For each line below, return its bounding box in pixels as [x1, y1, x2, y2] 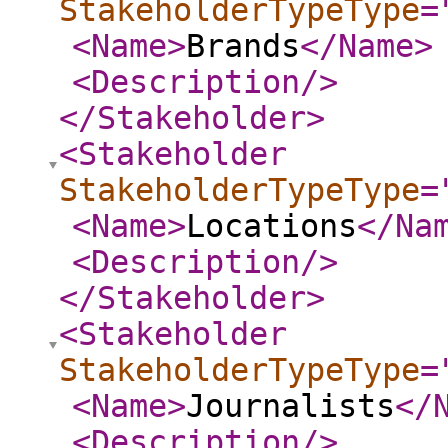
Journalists [186, 388, 395, 424]
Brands [186, 28, 300, 64]
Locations [186, 208, 357, 244]
